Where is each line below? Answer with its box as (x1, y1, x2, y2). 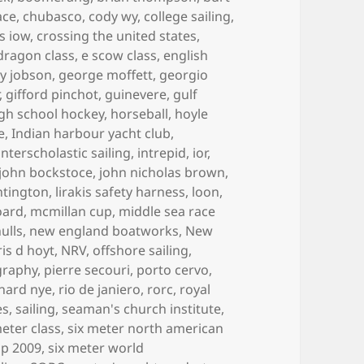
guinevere (105, 84, 167, 103)
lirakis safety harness (55, 182, 186, 201)
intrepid (137, 143, 187, 162)
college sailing (144, 6, 232, 25)
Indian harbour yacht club (11, 123, 171, 142)
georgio (159, 65, 209, 84)
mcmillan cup (30, 201, 113, 220)
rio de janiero (58, 279, 141, 298)
